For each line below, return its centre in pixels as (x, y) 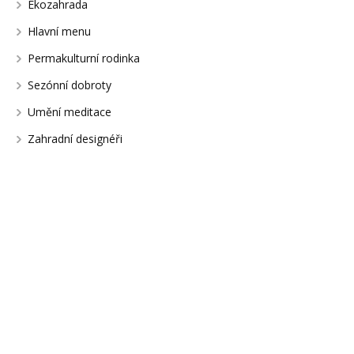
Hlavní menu (59, 32)
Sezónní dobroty (69, 85)
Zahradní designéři (75, 139)
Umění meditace (69, 112)
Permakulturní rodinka (83, 58)
